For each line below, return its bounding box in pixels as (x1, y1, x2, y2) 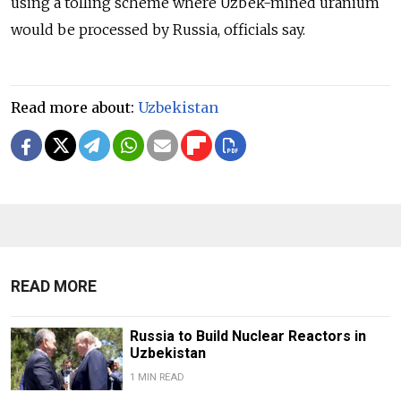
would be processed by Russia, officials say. (11, 20, 309, 38)
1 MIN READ (129, 371, 184, 383)
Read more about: (11, 98, 138, 116)
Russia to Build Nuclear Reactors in (129, 327, 366, 345)
